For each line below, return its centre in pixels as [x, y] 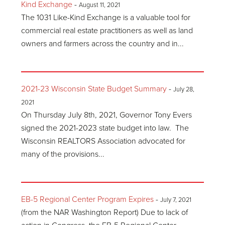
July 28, [184, 89]
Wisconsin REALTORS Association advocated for [103, 141]
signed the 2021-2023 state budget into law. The [105, 128]
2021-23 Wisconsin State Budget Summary [94, 89]
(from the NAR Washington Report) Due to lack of [105, 212]
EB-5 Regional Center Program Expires [88, 199]
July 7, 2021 [176, 200]
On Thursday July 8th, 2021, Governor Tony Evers [107, 115]
